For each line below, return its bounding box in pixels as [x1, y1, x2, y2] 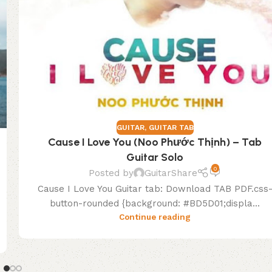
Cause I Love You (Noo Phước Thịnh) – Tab [48, 135, 262, 149]
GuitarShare [144, 168, 197, 179]
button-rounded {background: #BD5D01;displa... [50, 198, 260, 209]
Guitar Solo [126, 150, 184, 164]
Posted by [88, 168, 134, 179]
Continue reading [119, 212, 191, 222]
